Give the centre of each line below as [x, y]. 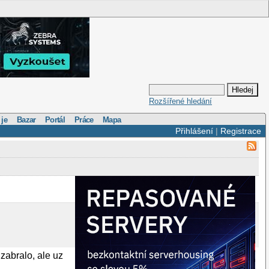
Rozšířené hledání [180, 101]
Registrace [240, 131]
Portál [55, 119]
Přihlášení [194, 131]
